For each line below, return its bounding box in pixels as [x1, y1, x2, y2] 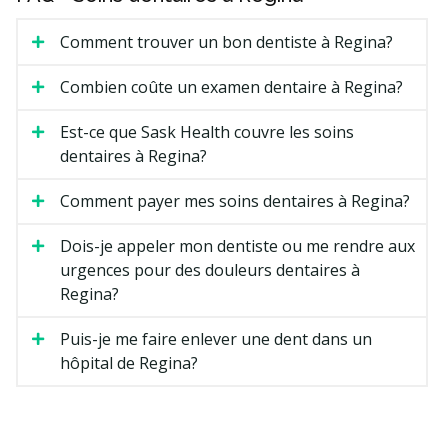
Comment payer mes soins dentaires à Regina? [60, 189, 410, 212]
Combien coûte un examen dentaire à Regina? [60, 75, 403, 98]
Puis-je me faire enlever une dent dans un [60, 327, 372, 350]
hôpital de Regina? [60, 351, 198, 374]
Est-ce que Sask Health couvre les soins [60, 120, 354, 143]
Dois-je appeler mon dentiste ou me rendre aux [60, 234, 415, 257]
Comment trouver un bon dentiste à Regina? [60, 30, 393, 53]
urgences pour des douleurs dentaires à [60, 258, 360, 281]
